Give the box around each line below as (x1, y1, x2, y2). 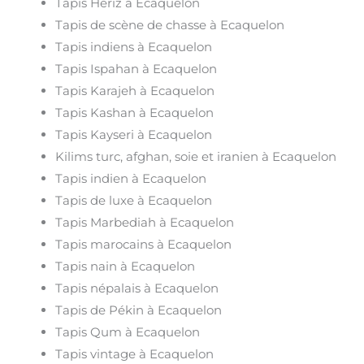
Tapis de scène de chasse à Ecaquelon (55, 17, 285, 33)
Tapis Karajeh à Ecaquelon (55, 83, 215, 99)
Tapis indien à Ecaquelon (55, 171, 207, 187)
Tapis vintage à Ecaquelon (55, 346, 214, 362)
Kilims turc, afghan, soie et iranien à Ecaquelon (55, 149, 337, 165)
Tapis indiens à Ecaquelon (55, 39, 213, 55)
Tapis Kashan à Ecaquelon (55, 105, 214, 121)
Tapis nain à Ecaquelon (55, 258, 196, 275)
